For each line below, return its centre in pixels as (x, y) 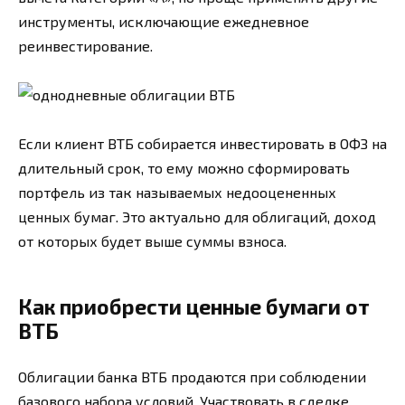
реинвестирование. (85, 45)
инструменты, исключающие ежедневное (164, 21)
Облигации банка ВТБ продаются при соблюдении (192, 377)
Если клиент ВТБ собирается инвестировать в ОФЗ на (202, 144)
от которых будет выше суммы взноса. (152, 241)
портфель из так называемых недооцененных (177, 193)
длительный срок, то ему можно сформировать (184, 168)
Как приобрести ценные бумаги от (194, 307)
